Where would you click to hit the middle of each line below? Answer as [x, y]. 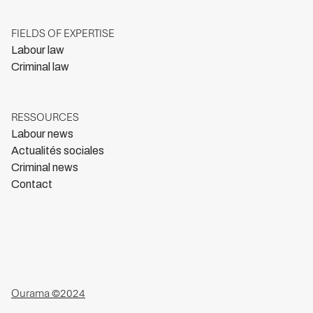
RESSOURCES [45, 118]
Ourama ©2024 [48, 294]
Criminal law [40, 67]
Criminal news [45, 168]
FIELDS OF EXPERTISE [63, 34]
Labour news [42, 134]
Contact [32, 184]
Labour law [38, 50]
